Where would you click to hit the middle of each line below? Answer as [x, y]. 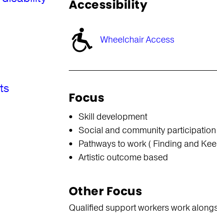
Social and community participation [147, 130]
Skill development [113, 117]
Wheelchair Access [137, 40]
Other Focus [105, 191]
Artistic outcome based [123, 157]
